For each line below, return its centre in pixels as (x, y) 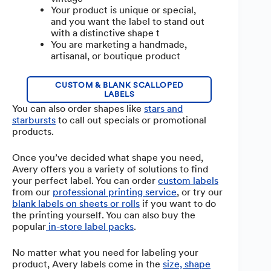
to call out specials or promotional (131, 120)
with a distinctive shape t (105, 33)
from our (32, 192)
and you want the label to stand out (128, 21)
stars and (163, 108)
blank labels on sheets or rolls (76, 203)
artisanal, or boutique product (116, 56)
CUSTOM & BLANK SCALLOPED (119, 85)
